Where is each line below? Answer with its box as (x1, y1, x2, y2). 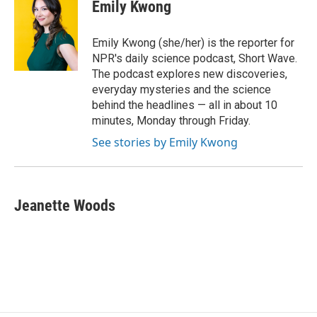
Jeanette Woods (14, 197, 115, 214)
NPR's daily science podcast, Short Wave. (92, 52, 297, 65)
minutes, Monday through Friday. (92, 114, 250, 127)
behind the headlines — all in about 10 (92, 98, 277, 112)
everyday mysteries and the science (92, 83, 271, 96)
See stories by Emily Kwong (92, 134, 238, 150)
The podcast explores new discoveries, (92, 67, 287, 81)
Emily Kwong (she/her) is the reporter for (92, 36, 294, 50)
